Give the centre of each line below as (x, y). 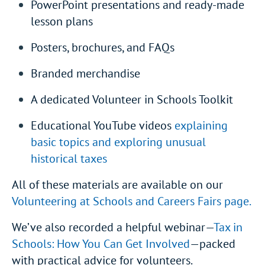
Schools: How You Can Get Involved (101, 244)
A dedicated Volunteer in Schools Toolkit (132, 99)
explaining (201, 125)
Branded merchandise (85, 73)
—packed (213, 244)
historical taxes (69, 159)
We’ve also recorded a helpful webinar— (113, 227)
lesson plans (62, 21)
